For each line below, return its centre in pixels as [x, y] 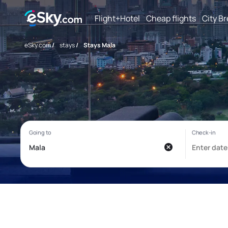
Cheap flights [171, 18]
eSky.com [38, 45]
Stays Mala [99, 45]
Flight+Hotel [117, 18]
